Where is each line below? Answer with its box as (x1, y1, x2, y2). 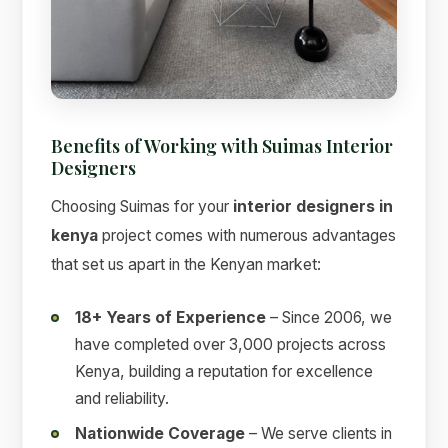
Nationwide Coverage (75, 423, 246, 443)
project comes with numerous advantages (98, 225, 397, 245)
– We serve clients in (245, 423, 393, 443)
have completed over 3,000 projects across (75, 334, 387, 354)
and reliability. (75, 388, 170, 408)
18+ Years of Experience (75, 307, 267, 327)
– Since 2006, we (266, 307, 393, 327)
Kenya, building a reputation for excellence (75, 361, 374, 381)
